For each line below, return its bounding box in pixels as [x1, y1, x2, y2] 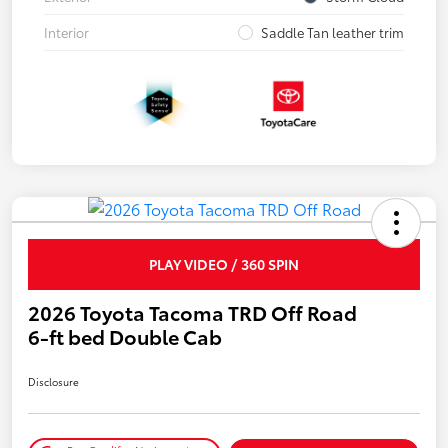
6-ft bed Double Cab [28, 322, 222, 351]
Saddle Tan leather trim [261, 23, 404, 42]
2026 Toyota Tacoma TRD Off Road [28, 298, 357, 327]
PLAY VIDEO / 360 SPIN [149, 254, 299, 275]
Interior [44, 23, 89, 42]
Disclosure [28, 374, 79, 390]
